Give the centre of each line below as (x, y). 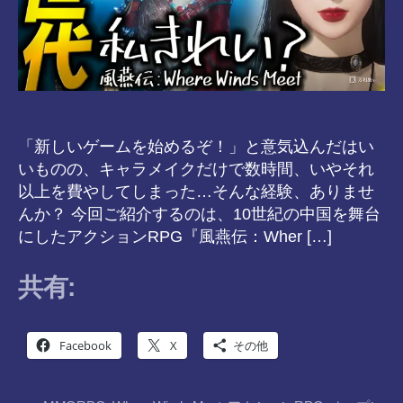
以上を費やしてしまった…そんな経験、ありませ (196, 192)
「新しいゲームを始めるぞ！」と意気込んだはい (196, 147)
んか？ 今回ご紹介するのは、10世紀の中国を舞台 (199, 214)
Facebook (85, 345)
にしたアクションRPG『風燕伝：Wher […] (175, 237)
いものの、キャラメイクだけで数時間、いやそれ (196, 169)
